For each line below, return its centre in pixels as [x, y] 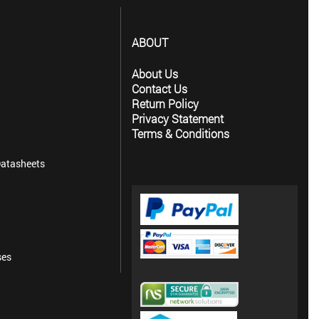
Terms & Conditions [181, 134]
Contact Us [160, 89]
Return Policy [166, 104]
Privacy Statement [178, 119]
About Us [155, 74]
